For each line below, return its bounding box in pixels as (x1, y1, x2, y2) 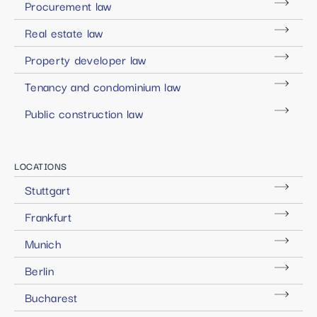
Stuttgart (25, 180, 71, 199)
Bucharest (25, 287, 78, 306)
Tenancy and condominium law (25, 76, 181, 96)
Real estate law (25, 23, 103, 42)
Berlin (25, 260, 54, 279)
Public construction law (25, 103, 143, 122)
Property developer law (25, 50, 146, 69)
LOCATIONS (14, 158, 67, 173)
